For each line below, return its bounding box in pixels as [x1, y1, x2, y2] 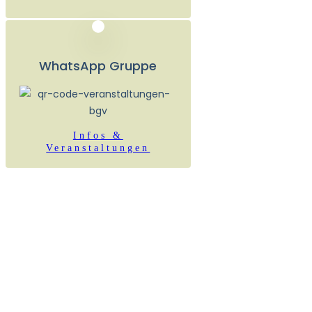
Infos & [72, 130, 123, 141]
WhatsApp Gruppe [39, 56, 157, 75]
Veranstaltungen [46, 142, 150, 153]
